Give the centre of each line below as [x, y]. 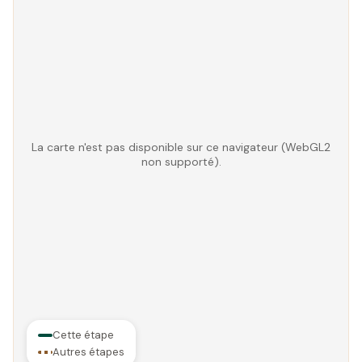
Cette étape [83, 335]
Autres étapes [88, 352]
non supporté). [181, 162]
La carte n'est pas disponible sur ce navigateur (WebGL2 [181, 147]
